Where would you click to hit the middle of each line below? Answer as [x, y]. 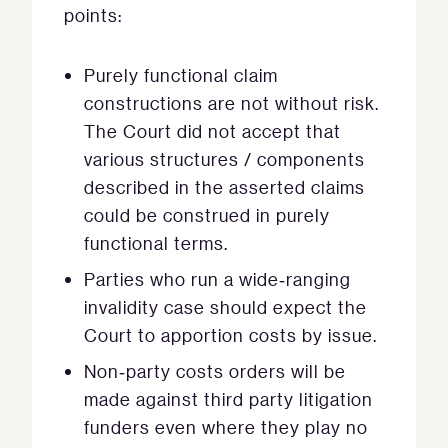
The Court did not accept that [212, 131]
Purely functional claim [181, 75]
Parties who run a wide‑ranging [217, 279]
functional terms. [156, 243]
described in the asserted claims [224, 187]
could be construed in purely [207, 215]
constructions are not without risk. [231, 103]
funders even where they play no [226, 427]
